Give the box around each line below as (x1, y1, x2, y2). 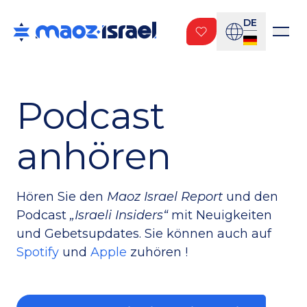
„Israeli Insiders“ (70, 208, 168, 223)
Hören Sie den (16, 189, 103, 204)
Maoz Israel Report (107, 189, 223, 204)
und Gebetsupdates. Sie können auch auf (16, 226, 271, 241)
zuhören (127, 245, 185, 260)
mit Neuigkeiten (171, 208, 272, 223)
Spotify (16, 245, 59, 260)
